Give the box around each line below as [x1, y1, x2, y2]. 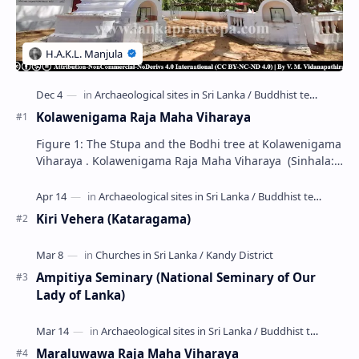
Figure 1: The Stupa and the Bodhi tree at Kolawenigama [36, 135, 341, 151]
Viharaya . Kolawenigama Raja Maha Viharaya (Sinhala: [36, 152, 92, 168]
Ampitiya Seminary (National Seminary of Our [36, 268, 316, 285]
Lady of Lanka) [36, 286, 125, 303]
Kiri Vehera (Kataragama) [36, 210, 191, 227]
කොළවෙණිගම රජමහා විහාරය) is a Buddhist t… [36, 169, 281, 185]
